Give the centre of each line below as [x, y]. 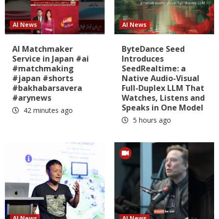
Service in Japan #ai [51, 58]
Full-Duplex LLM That [163, 88]
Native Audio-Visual [161, 78]
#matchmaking [43, 68]
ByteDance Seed [153, 49]
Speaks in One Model [163, 107]
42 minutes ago [47, 110]
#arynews [32, 98]
